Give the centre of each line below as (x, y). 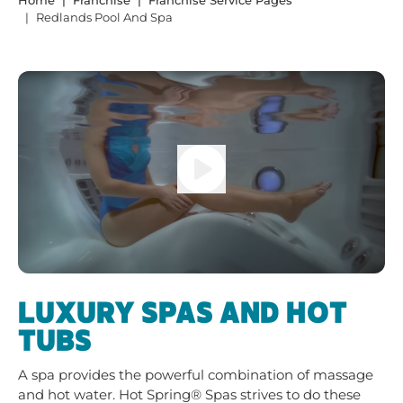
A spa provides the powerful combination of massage (196, 375)
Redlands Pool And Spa (104, 17)
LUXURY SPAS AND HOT (183, 314)
